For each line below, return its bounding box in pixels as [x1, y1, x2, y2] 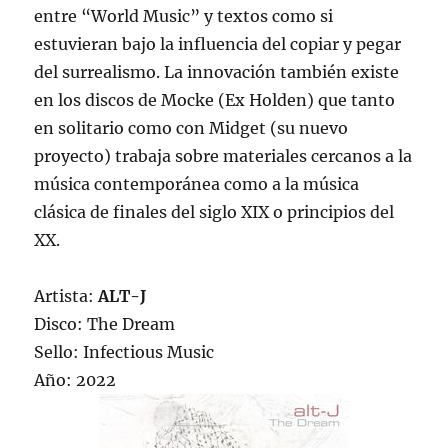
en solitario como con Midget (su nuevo [34, 118, 349, 139]
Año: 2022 [34, 370, 117, 391]
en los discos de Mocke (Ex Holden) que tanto [34, 90, 396, 111]
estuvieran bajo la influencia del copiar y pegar [34, 34, 402, 55]
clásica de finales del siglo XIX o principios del [34, 202, 395, 223]
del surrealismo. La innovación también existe [34, 62, 400, 83]
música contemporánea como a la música [34, 174, 360, 195]
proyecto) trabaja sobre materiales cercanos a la [34, 146, 413, 167]
